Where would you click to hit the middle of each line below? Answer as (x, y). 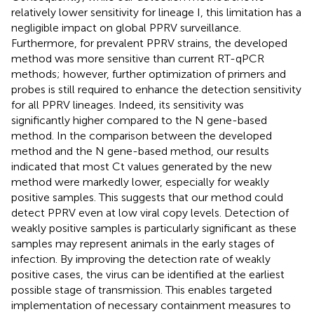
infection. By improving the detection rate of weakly (141, 259)
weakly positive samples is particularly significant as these (154, 228)
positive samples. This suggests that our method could (147, 197)
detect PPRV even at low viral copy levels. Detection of (150, 212)
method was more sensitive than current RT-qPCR (138, 58)
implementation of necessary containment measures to (151, 305)
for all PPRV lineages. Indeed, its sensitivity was (128, 104)
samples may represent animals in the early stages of (143, 243)
